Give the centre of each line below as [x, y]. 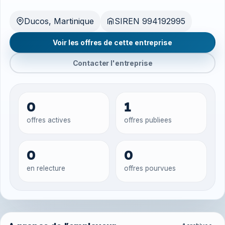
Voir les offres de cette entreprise [113, 42]
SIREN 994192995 [150, 21]
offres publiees [148, 120]
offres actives [48, 120]
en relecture [46, 168]
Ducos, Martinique [59, 21]
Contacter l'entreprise [113, 63]
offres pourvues [150, 168]
